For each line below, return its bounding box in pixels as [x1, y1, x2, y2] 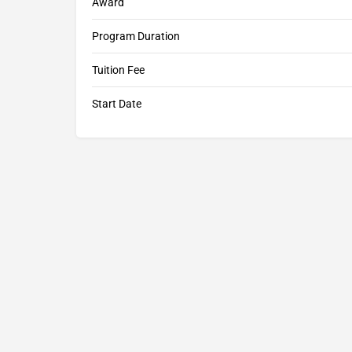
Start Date [92, 97, 141, 111]
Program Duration [92, 30, 180, 43]
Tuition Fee [92, 64, 145, 77]
